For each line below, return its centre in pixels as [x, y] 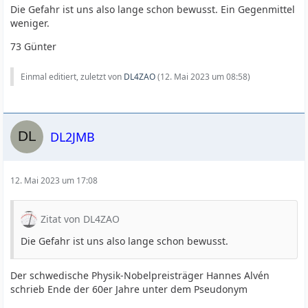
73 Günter [34, 46]
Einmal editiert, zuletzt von [73, 77]
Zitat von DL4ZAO [80, 219]
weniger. [30, 23]
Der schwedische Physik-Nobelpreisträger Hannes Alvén [140, 275]
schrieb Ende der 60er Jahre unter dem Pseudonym [129, 289]
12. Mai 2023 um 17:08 [54, 180]
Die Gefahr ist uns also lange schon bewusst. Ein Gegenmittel [153, 9]
